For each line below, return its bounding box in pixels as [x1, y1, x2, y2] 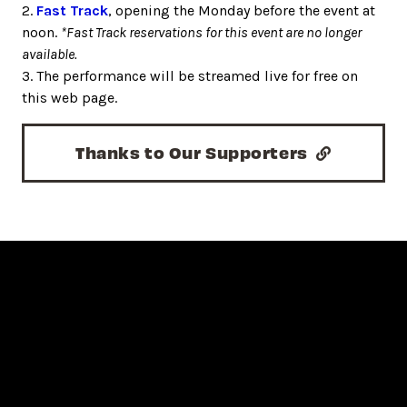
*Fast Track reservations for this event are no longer [61, 23, 362, 41]
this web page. [22, 88, 117, 106]
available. [22, 45, 77, 63]
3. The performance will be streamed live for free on [22, 66, 358, 84]
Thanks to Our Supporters [75, 141, 313, 163]
